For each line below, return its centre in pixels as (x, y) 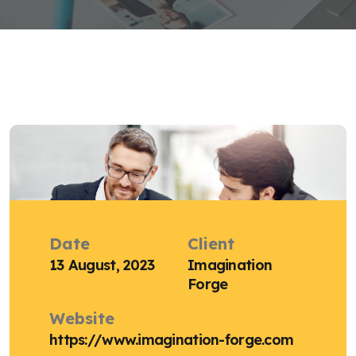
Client (211, 243)
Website (82, 318)
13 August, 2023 (102, 265)
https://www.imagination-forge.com (172, 339)
